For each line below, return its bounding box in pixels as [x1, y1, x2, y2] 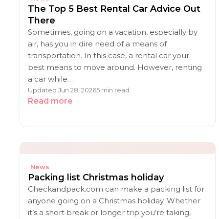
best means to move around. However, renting [28, 63, 202, 72]
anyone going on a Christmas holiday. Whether [28, 196, 200, 205]
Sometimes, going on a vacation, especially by [28, 27, 197, 37]
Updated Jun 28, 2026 [28, 86, 96, 94]
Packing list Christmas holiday [28, 172, 164, 183]
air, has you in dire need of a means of [28, 39, 167, 48]
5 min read [96, 86, 130, 94]
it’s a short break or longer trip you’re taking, [28, 208, 191, 217]
